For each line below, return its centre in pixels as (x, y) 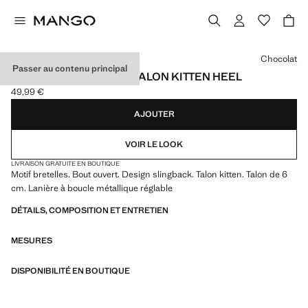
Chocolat (279, 59)
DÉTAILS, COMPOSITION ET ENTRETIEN (90, 210)
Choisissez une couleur (57, 51)
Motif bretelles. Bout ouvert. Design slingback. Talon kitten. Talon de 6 (149, 174)
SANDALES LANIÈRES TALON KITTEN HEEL (126, 77)
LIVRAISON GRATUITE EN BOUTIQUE (65, 164)
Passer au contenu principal (70, 68)
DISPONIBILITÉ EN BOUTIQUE (70, 271)
